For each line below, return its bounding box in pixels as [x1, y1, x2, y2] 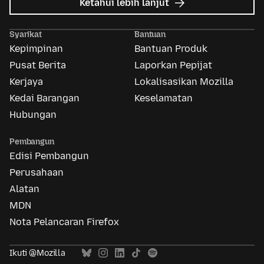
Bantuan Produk [134, 43, 207, 55]
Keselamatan [134, 93, 193, 104]
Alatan [9, 183, 39, 195]
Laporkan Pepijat [134, 60, 212, 71]
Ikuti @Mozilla [9, 248, 66, 259]
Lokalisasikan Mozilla [134, 76, 233, 88]
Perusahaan [9, 167, 64, 179]
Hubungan [9, 109, 57, 121]
